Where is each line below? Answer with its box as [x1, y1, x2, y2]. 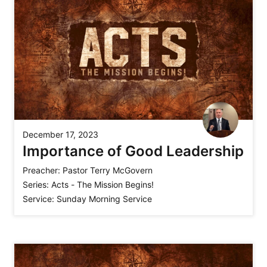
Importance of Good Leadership [23, 142, 244, 160]
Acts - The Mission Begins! [51, 179, 154, 190]
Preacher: [23, 165, 60, 176]
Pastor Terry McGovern [63, 165, 153, 176]
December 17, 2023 [23, 129, 98, 140]
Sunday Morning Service [57, 194, 152, 204]
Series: [23, 179, 49, 190]
